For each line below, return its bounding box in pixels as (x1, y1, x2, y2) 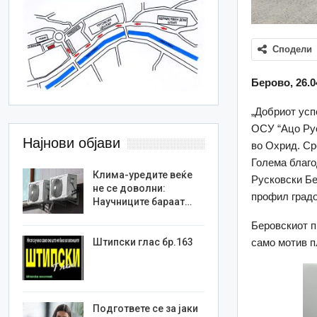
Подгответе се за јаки (93, 303, 199, 315)
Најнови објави (23, 135, 121, 151)
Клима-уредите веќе (93, 169, 193, 181)
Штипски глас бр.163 (93, 236, 194, 248)
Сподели (272, 43, 313, 54)
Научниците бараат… (93, 196, 192, 208)
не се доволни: (93, 183, 166, 195)
